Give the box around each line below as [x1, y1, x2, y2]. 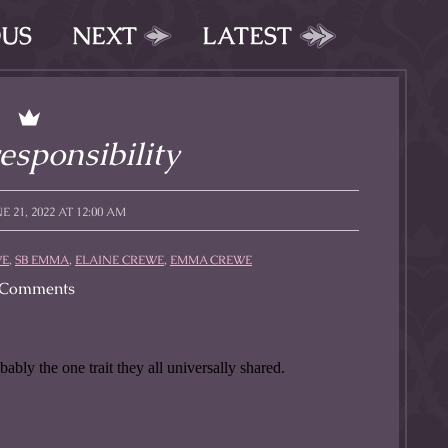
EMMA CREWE [170, 252, 252, 268]
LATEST [202, 20, 292, 51]
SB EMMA [15, 252, 69, 268]
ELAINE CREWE [75, 252, 164, 268]
